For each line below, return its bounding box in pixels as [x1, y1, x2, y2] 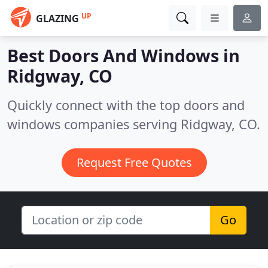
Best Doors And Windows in [7, 44, 240, 67]
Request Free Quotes [76, 154, 192, 170]
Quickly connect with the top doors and [7, 96, 245, 114]
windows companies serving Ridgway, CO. [7, 115, 260, 133]
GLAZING [36, 12, 79, 25]
